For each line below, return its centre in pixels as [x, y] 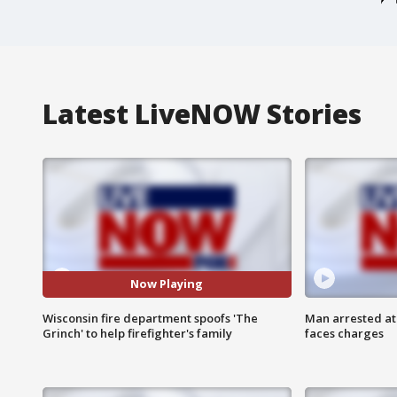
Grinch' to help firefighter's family [137, 333]
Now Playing [167, 284]
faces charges [344, 333]
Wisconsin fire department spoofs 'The [150, 318]
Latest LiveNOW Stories [202, 113]
